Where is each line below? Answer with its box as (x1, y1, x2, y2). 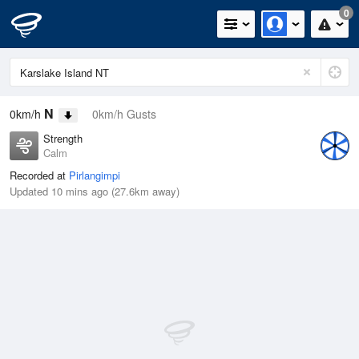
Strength (43, 131, 83, 147)
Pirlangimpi (69, 167, 120, 184)
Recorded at (10, 167, 69, 184)
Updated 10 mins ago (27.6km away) (10, 184, 179, 200)
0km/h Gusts (92, 106, 156, 122)
